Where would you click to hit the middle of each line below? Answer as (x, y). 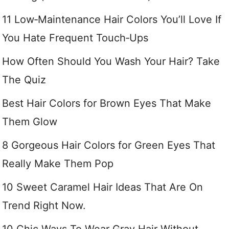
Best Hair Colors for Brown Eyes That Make (107, 104)
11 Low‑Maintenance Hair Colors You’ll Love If (112, 20)
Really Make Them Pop (58, 164)
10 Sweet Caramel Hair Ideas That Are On (102, 187)
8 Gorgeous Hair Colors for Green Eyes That (109, 145)
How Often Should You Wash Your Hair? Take (111, 62)
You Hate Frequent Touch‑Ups (75, 38)
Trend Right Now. (44, 206)
